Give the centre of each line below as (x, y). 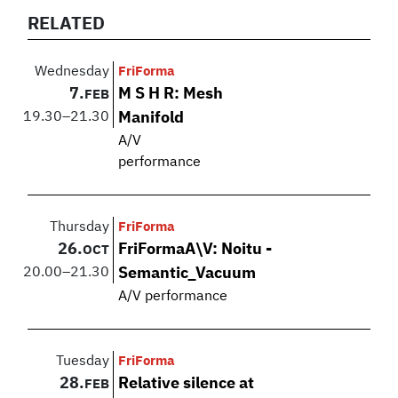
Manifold (151, 119)
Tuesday (83, 362)
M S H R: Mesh (171, 95)
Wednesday (72, 72)
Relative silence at (187, 384)
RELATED (67, 24)
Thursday (80, 228)
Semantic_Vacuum (187, 274)
